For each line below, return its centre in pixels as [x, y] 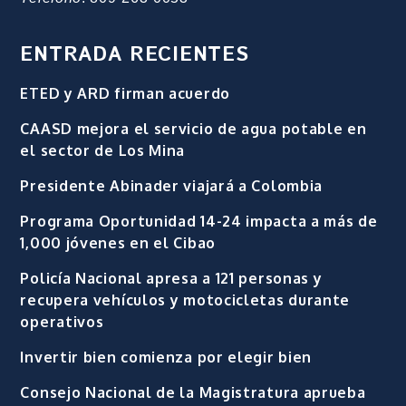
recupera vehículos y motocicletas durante [185, 300]
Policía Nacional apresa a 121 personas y [171, 278]
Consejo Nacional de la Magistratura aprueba [193, 392]
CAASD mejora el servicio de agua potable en [193, 128]
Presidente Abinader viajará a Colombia [172, 185]
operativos [62, 321]
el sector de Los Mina [103, 150]
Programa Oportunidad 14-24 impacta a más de [199, 221]
